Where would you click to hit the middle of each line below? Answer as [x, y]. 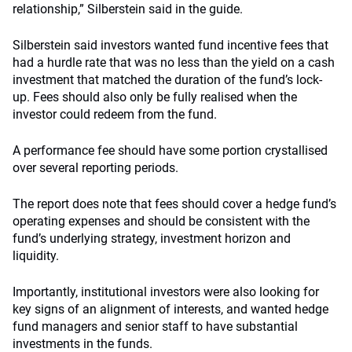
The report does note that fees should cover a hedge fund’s [174, 204]
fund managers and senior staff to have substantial [155, 326]
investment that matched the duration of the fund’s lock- [167, 80]
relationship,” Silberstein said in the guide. [128, 9]
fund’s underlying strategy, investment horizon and [152, 238]
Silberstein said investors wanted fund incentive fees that [170, 45]
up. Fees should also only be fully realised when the [155, 97]
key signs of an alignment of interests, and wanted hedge [170, 309]
